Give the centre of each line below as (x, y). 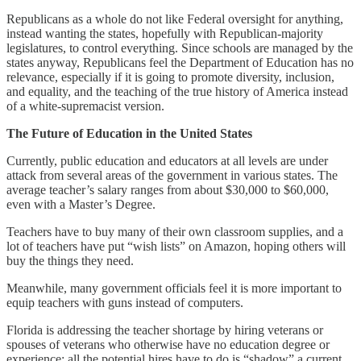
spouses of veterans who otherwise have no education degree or (168, 344)
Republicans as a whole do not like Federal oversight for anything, (175, 19)
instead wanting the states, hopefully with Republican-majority (165, 33)
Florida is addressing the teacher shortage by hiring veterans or (165, 330)
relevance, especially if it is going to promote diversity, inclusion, (170, 77)
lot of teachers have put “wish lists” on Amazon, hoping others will (176, 246)
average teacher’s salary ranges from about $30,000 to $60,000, (168, 189)
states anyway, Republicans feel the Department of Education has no (180, 62)
